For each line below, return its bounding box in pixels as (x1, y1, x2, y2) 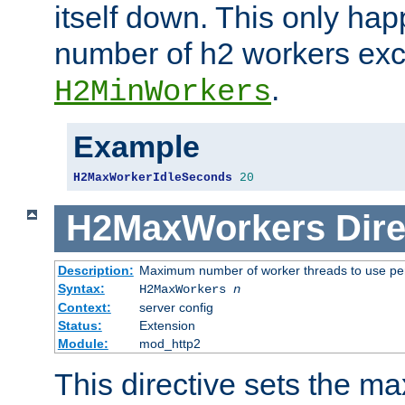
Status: (57, 317, 102, 333)
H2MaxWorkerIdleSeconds (73, 171, 232, 185)
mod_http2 (138, 335, 201, 351)
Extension (138, 317, 195, 333)
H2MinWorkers (54, 75, 271, 110)
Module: (57, 335, 108, 351)
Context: (57, 299, 111, 315)
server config (138, 299, 213, 315)
